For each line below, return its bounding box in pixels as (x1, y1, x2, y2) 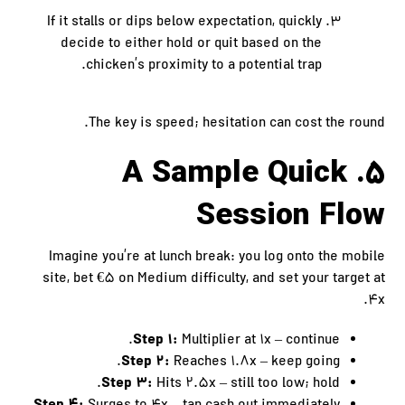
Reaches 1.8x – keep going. (169, 352, 340, 373)
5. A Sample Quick (121, 150, 347, 198)
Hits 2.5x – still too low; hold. (152, 373, 340, 395)
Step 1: (132, 329, 178, 352)
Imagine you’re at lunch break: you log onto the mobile (48, 247, 385, 268)
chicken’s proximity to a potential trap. (85, 55, 322, 77)
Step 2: (120, 351, 170, 373)
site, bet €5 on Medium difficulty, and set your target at (42, 268, 385, 290)
